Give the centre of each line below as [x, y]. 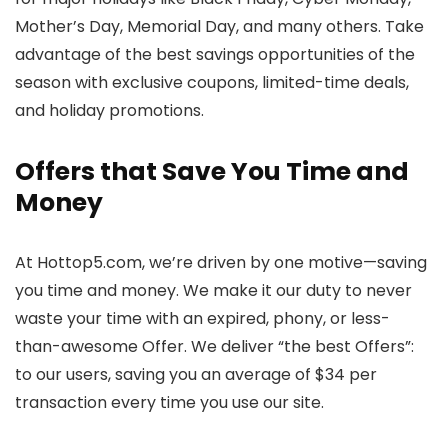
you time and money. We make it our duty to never [213, 290]
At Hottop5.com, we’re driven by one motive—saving [221, 262]
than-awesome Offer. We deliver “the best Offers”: [214, 346]
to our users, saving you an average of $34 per [196, 374]
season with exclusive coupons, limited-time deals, [212, 82]
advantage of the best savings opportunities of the [215, 54]
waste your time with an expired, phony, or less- [202, 318]
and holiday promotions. [109, 110]
